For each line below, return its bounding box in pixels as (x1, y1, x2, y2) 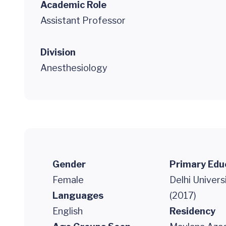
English (52, 206, 83, 216)
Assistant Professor (40, 15, 126, 26)
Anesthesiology (40, 63, 107, 73)
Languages (52, 190, 103, 201)
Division (40, 47, 76, 58)
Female (52, 175, 84, 185)
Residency (169, 206, 215, 216)
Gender (52, 159, 86, 169)
